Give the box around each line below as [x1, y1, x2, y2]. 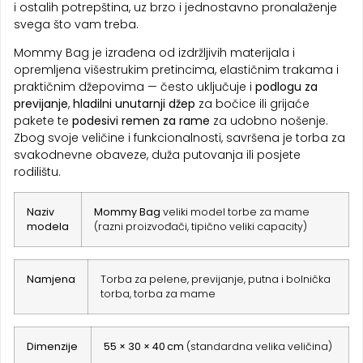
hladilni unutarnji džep [73, 95, 195, 112]
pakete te [14, 112, 72, 129]
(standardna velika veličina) [184, 340, 332, 354]
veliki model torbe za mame [160, 205, 310, 220]
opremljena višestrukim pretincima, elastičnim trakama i [14, 61, 339, 78]
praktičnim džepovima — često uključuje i [14, 78, 255, 95]
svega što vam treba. [14, 15, 139, 32]
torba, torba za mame [100, 287, 216, 301]
